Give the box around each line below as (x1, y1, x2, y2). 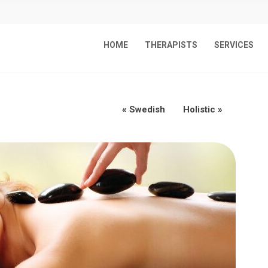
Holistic (182, 103, 215, 115)
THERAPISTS (145, 40, 197, 50)
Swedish (129, 103, 165, 115)
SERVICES (214, 40, 254, 50)
